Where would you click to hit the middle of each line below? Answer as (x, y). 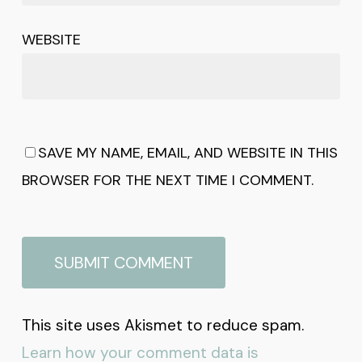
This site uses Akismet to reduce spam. (162, 325)
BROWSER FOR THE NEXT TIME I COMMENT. (167, 180)
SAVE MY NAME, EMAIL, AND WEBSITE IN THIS (187, 152)
